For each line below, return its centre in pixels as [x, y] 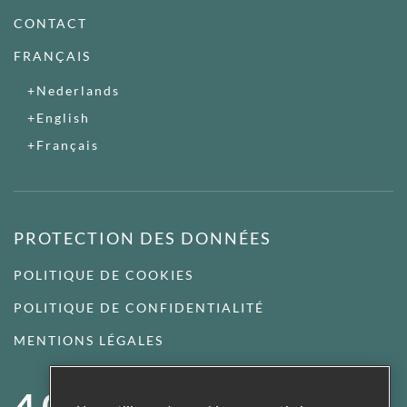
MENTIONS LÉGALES [89, 340]
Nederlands [78, 90]
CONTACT [50, 23]
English [63, 117]
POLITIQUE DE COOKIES [104, 274]
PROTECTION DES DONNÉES [143, 238]
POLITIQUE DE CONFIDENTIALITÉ [139, 307]
